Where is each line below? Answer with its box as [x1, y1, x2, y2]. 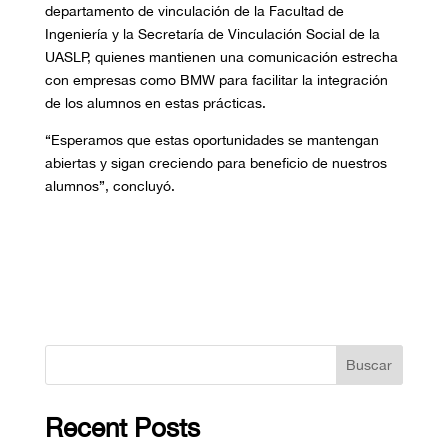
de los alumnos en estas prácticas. [44, 95, 266, 112]
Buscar [346, 357, 393, 374]
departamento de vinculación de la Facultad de [44, 3, 344, 20]
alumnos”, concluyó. [44, 178, 175, 195]
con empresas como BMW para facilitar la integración [44, 72, 388, 89]
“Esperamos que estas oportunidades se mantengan [44, 132, 379, 149]
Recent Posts [44, 412, 200, 444]
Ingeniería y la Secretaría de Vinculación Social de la [44, 26, 380, 43]
